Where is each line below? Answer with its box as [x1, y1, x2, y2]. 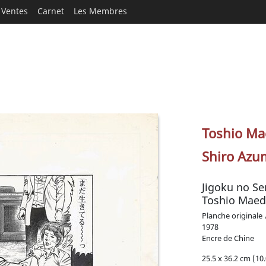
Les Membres [74, 5, 127, 17]
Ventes [1, 5, 28, 17]
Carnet [37, 5, 64, 17]
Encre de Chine [202, 233, 254, 243]
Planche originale [202, 210, 262, 221]
